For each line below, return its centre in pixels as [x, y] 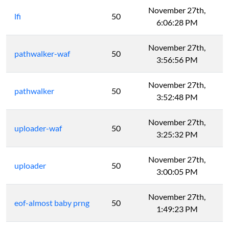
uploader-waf [38, 128]
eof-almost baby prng [52, 203]
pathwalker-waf [42, 54]
